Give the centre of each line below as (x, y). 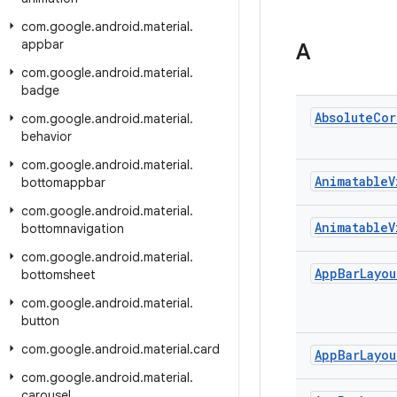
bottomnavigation (73, 229)
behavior (47, 136)
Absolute (344, 117)
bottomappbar (63, 183)
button (40, 321)
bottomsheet (58, 275)
